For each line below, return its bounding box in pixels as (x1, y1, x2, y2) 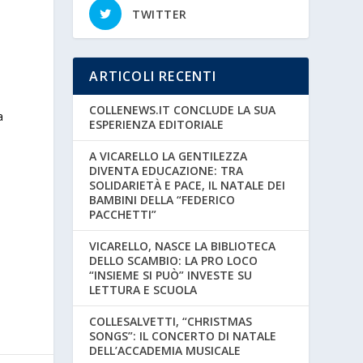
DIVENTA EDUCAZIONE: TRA (89, 162, 244, 178)
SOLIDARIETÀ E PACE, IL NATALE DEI (89, 177, 286, 193)
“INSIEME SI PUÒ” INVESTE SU (89, 267, 253, 283)
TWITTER (132, 6, 187, 22)
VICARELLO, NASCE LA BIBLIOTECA (89, 237, 276, 254)
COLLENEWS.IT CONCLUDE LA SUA (89, 101, 276, 117)
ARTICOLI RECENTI (89, 66, 217, 85)
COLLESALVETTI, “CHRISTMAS (89, 313, 253, 329)
